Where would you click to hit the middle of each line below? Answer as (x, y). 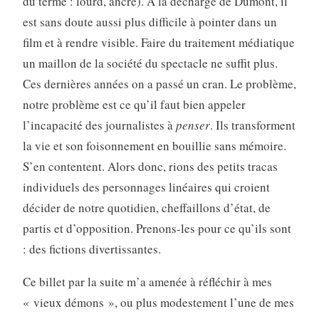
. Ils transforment (252, 125)
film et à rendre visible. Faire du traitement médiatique (158, 43)
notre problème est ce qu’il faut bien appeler (134, 105)
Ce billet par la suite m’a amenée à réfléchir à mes (147, 282)
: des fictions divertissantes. (91, 249)
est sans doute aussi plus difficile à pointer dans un (150, 22)
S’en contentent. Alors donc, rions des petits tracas (150, 167)
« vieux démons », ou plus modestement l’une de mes (158, 303)
